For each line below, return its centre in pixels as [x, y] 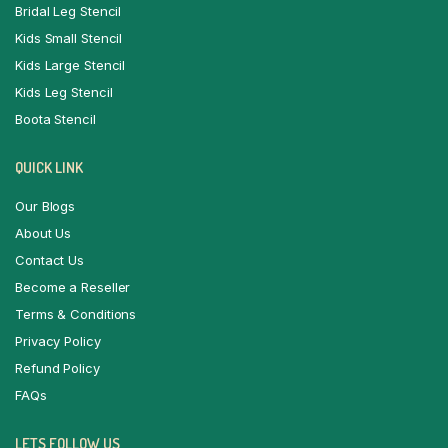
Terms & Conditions [76, 313]
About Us [43, 232]
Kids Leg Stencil [64, 91]
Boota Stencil [55, 118]
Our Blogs [45, 205]
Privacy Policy [58, 340]
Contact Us [49, 259]
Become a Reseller [73, 286]
